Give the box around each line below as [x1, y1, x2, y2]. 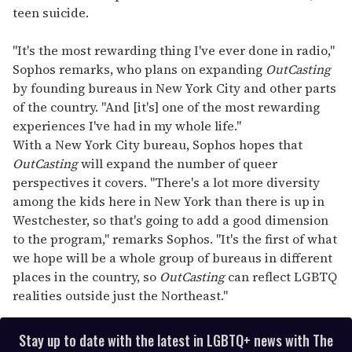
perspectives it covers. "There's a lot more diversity [13, 174, 320, 192]
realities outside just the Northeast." [13, 287, 228, 305]
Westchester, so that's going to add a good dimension [13, 211, 328, 229]
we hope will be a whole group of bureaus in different [13, 249, 332, 267]
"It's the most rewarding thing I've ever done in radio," [13, 42, 335, 60]
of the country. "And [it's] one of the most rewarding [13, 98, 320, 116]
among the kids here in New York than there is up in [13, 192, 324, 211]
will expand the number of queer [78, 155, 277, 173]
